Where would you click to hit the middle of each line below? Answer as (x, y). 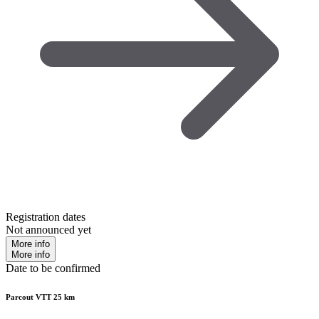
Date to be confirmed (53, 268)
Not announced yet (48, 229)
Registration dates (46, 216)
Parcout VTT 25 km (40, 297)
